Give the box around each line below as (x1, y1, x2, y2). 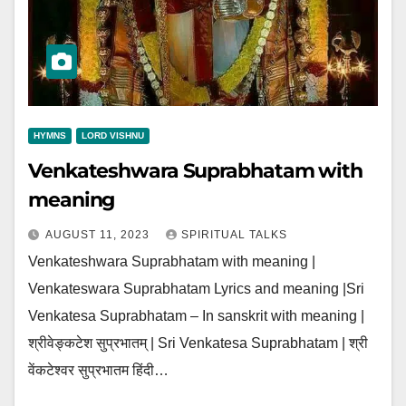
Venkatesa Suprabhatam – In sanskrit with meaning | (28, 308, 364, 324)
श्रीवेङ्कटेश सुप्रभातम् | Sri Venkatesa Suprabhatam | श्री (28, 335, 368, 351)
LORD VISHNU (82, 130, 144, 140)
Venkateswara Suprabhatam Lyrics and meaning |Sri (28, 281, 364, 296)
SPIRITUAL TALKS (181, 228, 287, 241)
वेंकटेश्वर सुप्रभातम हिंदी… (28, 362, 169, 378)
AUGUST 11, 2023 (45, 228, 153, 241)
